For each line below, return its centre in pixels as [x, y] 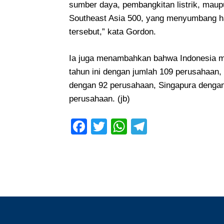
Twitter [133, 126]
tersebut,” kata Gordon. [112, 32]
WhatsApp [164, 126]
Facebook [120, 126]
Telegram [179, 126]
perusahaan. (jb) [99, 99]
